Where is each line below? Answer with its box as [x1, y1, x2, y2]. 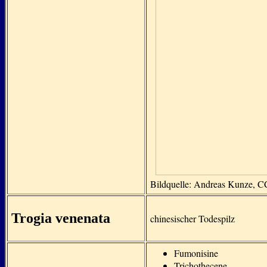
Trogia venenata [11, 210, 110, 226]
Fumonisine [174, 247, 218, 259]
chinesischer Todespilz [150, 212, 235, 225]
